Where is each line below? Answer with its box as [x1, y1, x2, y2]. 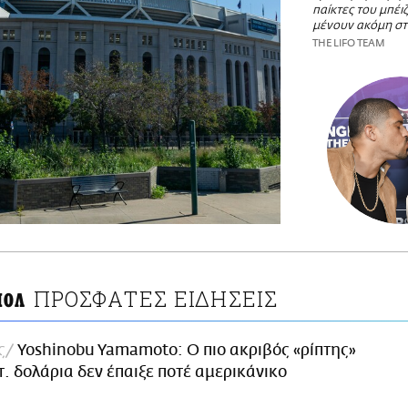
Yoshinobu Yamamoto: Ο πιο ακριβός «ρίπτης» [17, 341, 356, 360]
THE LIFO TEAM [312, 36, 386, 49]
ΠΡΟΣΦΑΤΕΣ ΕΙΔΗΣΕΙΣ [33, 284, 279, 312]
